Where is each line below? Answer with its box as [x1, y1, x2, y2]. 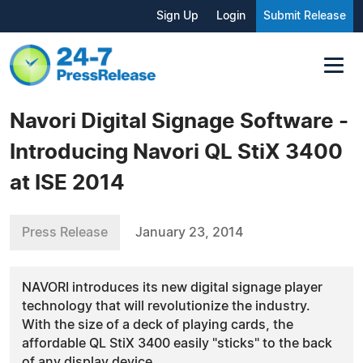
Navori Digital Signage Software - [10, 110, 348, 132]
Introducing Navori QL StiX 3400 [10, 141, 343, 163]
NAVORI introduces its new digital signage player [22, 280, 322, 294]
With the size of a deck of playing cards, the [22, 318, 293, 331]
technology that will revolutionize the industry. [22, 299, 310, 313]
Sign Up [156, 11, 199, 22]
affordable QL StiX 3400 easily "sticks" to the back [22, 336, 332, 350]
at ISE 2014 [10, 172, 125, 194]
